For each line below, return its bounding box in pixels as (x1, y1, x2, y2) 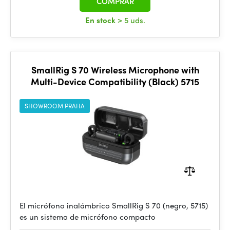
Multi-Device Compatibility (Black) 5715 (31, 75, 199, 88)
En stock (85, 14, 118, 26)
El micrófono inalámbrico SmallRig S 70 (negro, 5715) (20, 200, 208, 211)
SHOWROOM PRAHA (25, 101, 85, 110)
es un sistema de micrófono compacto (20, 211, 156, 222)
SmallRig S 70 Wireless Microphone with (31, 63, 199, 76)
